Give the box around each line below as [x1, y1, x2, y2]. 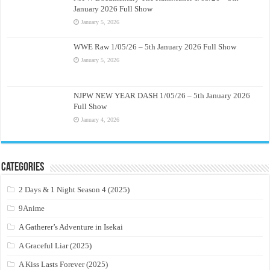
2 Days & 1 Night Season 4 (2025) [19, 185, 130, 195]
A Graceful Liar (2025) [19, 241, 92, 251]
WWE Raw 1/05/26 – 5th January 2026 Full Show [74, 42, 237, 51]
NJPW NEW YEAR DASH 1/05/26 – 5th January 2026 [74, 90, 251, 100]
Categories [1, 162, 45, 174]
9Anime [19, 204, 45, 213]
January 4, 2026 [81, 116, 120, 123]
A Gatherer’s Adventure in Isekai [19, 222, 124, 232]
